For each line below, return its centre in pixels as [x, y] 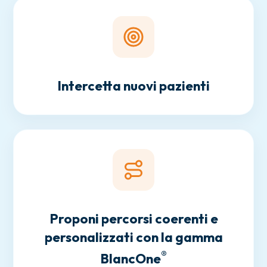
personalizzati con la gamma [133, 237]
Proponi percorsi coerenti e [133, 219]
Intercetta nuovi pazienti [133, 86]
